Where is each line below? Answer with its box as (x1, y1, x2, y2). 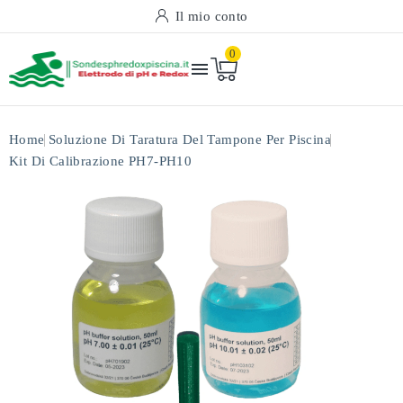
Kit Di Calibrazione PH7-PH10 (9, 154, 193, 168)
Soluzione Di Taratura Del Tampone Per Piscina (49, 132, 332, 147)
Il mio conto (175, 9, 248, 23)
